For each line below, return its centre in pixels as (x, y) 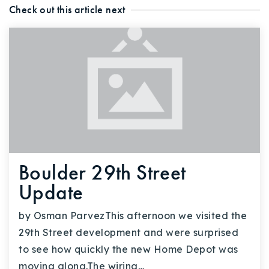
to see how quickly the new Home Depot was (128, 249)
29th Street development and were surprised (128, 232)
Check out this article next (67, 10)
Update (51, 192)
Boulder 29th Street (102, 172)
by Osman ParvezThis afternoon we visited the (133, 216)
